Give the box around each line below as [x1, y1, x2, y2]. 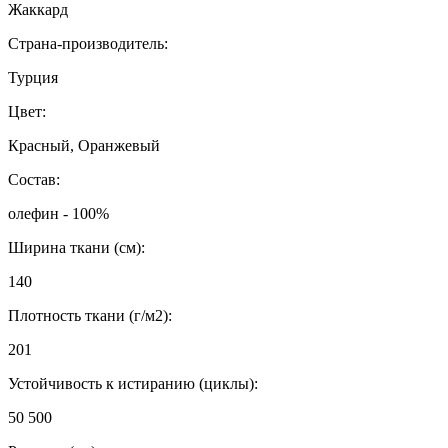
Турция [8, 69, 58, 87]
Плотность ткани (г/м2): [8, 307, 172, 325]
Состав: [8, 171, 60, 189]
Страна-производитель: [8, 35, 168, 53]
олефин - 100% [8, 205, 109, 223]
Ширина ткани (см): [8, 239, 145, 257]
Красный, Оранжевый [8, 137, 160, 155]
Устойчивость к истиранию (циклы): [8, 375, 258, 393]
